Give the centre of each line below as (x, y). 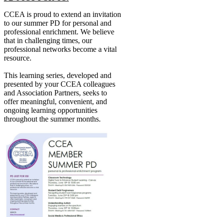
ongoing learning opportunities (51, 110)
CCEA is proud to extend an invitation (62, 14)
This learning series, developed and (58, 75)
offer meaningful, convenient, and (55, 101)
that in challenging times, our (48, 40)
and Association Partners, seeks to (55, 93)
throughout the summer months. (52, 119)
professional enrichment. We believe (59, 31)
